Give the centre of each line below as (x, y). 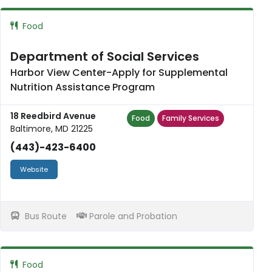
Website (34, 169)
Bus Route (44, 216)
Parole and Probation (132, 216)
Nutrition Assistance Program (83, 87)
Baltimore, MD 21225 (52, 128)
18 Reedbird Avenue (53, 116)
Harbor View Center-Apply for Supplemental (119, 72)
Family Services (191, 118)
